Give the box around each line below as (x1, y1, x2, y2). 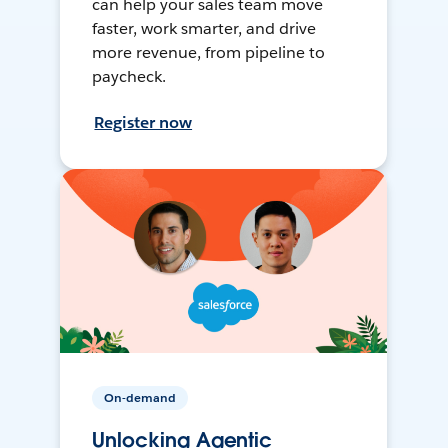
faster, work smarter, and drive (92, 18, 316, 40)
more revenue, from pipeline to (92, 42, 325, 64)
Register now (94, 112, 193, 134)
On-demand (104, 389, 177, 407)
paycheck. (92, 66, 167, 88)
